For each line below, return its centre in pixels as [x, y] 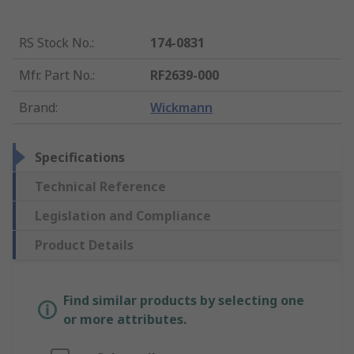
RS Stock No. [55, 43]
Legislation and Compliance [123, 216]
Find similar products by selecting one [184, 301]
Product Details [84, 245]
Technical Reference [100, 187]
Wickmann [182, 108]
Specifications [80, 158]
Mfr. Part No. [56, 75]
